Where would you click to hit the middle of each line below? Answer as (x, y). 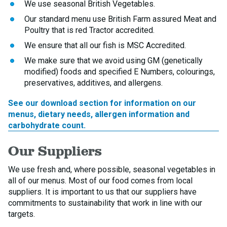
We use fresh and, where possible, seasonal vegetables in (112, 169)
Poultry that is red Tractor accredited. (89, 30)
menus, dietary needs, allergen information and (99, 114)
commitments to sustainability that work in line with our (105, 203)
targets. (22, 214)
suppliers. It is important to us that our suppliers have (102, 192)
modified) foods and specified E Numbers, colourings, (120, 72)
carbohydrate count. (47, 125)
